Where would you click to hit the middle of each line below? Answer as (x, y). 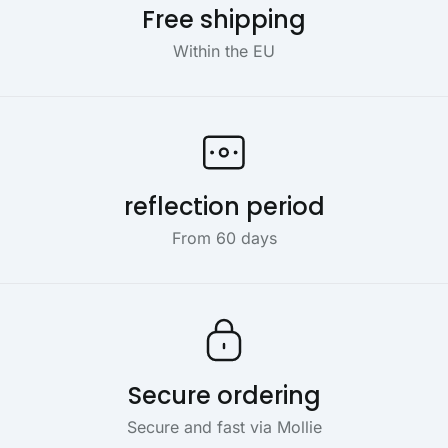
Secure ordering (224, 395)
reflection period (224, 207)
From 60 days (224, 238)
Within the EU (224, 51)
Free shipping (224, 19)
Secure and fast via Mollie (224, 427)
